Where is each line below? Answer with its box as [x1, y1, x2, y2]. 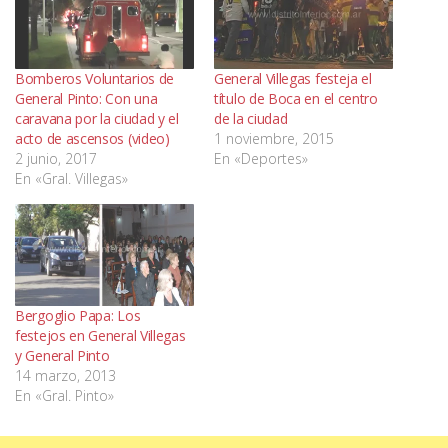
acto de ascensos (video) [15, 128, 170, 148]
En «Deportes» [214, 148, 308, 168]
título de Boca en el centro [214, 88, 378, 108]
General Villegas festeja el [214, 68, 372, 88]
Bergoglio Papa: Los [15, 305, 141, 325]
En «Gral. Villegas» [15, 168, 128, 188]
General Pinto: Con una [15, 88, 158, 108]
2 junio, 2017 [15, 148, 97, 168]
